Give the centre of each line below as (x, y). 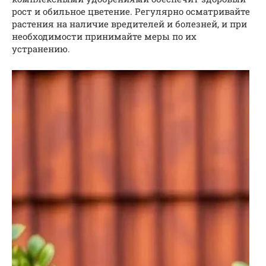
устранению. (41, 49)
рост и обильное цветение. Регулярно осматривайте (131, 12)
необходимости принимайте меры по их (104, 37)
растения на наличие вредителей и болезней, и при (129, 24)
